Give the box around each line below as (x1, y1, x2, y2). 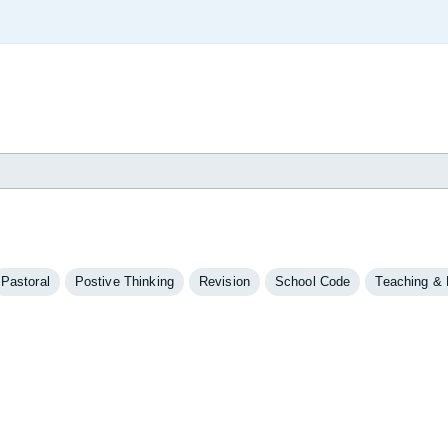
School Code (274, 274, 351, 289)
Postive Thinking (74, 274, 174, 289)
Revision (198, 274, 250, 289)
